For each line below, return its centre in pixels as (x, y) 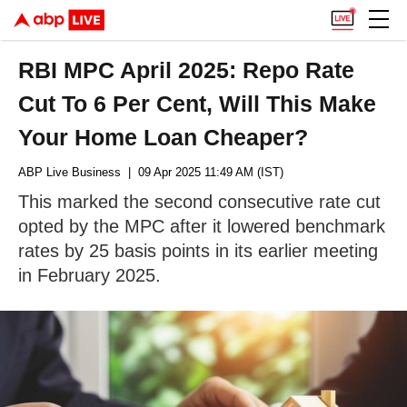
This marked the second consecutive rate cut (199, 202)
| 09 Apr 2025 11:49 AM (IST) (202, 172)
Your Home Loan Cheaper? (164, 137)
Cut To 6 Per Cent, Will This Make (198, 104)
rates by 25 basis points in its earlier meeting (198, 251)
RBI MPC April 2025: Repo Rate (187, 70)
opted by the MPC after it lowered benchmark (202, 226)
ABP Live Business (69, 172)
